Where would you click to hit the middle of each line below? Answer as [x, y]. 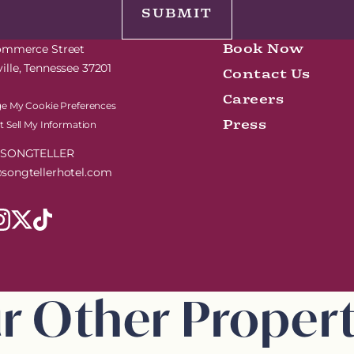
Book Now [263, 49]
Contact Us [266, 74]
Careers [253, 100]
